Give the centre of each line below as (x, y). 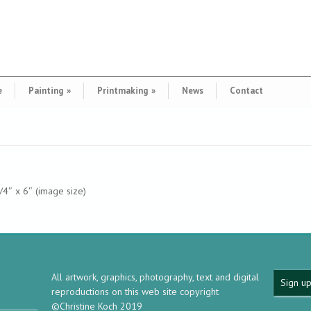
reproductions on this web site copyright (135, 292)
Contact (246, 91)
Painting (46, 91)
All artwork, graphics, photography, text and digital (155, 277)
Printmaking (123, 91)
